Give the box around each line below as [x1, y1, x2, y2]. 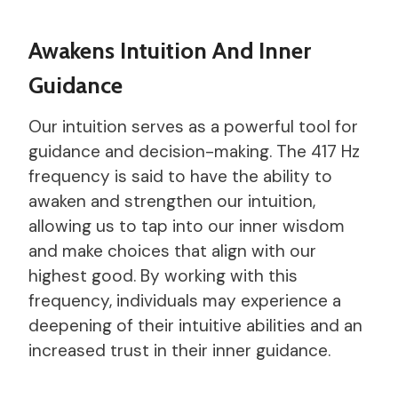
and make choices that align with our [28, 239, 316, 262]
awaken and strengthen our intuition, [28, 189, 315, 212]
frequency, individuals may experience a [28, 289, 341, 312]
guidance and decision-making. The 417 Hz [28, 139, 360, 163]
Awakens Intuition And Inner [28, 36, 311, 65]
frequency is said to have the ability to [28, 164, 332, 187]
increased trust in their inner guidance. [28, 338, 330, 362]
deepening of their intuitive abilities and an [28, 314, 362, 337]
